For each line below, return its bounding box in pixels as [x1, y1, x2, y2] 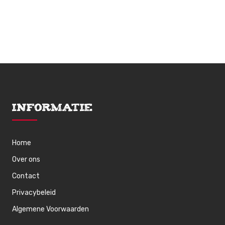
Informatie [12, 104, 93, 113]
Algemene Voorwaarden [12, 205, 89, 213]
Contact [12, 172, 40, 180]
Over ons [12, 155, 41, 164]
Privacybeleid [12, 188, 56, 197]
